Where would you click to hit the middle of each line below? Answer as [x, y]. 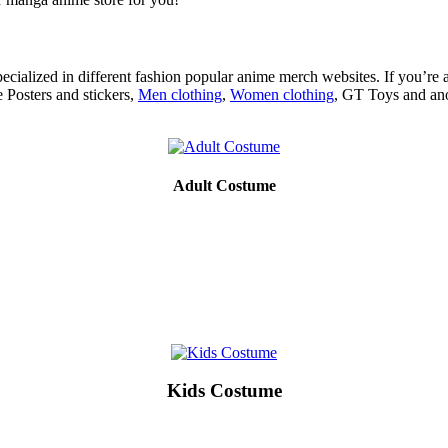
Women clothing [282, 95]
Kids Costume [224, 391]
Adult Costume [224, 186]
